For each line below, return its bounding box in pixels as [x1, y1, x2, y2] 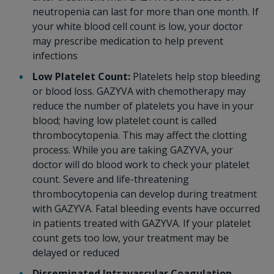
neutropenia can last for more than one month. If [32, 5, 259, 18]
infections [32, 49, 78, 62]
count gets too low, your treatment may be [32, 231, 229, 245]
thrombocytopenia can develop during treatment [32, 187, 257, 201]
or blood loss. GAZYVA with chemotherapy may [32, 84, 246, 98]
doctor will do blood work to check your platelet [32, 158, 250, 171]
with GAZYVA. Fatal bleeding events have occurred [32, 202, 260, 215]
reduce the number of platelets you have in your [32, 99, 254, 113]
